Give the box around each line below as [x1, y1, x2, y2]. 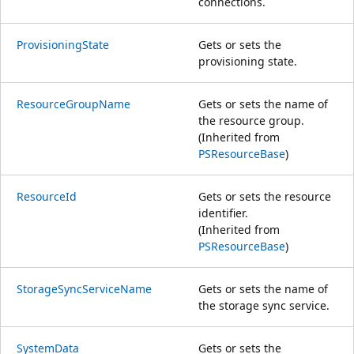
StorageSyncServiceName [17, 281, 152, 296]
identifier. [198, 205, 248, 220]
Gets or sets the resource [198, 188, 331, 204]
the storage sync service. [198, 297, 330, 313]
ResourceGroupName [17, 96, 130, 111]
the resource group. [198, 112, 304, 128]
